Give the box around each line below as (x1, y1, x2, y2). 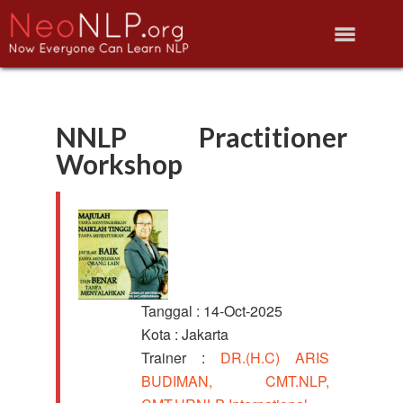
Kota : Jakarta (140, 324, 228, 345)
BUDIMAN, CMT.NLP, (140, 371, 329, 391)
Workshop (56, 148, 184, 180)
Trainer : (140, 347, 220, 368)
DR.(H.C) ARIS (219, 347, 329, 368)
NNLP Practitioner (56, 121, 347, 153)
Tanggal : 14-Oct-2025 (140, 300, 282, 321)
